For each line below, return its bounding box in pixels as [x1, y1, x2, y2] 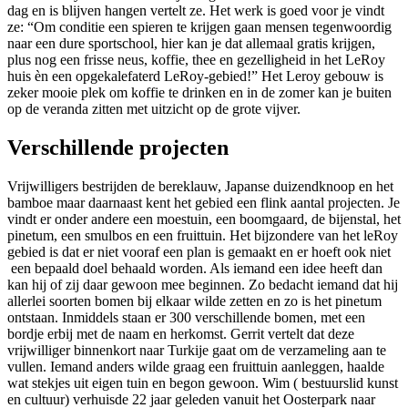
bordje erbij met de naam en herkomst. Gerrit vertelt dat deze [7, 326, 354, 342]
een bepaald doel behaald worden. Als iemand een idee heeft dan [7, 260, 382, 277]
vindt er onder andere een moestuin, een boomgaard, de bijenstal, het [7, 211, 401, 228]
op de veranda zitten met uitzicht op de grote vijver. [7, 101, 301, 117]
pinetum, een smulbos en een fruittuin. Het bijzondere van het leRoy [7, 228, 398, 244]
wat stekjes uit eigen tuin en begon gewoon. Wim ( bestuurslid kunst [7, 375, 398, 392]
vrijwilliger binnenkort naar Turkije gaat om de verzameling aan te [7, 342, 386, 359]
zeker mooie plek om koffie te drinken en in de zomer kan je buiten [7, 85, 392, 101]
